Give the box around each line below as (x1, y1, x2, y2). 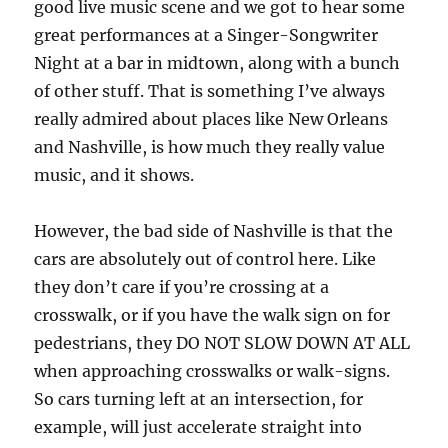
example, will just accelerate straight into (34, 416, 363, 437)
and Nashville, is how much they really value (34, 136, 386, 157)
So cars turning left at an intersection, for (34, 388, 364, 409)
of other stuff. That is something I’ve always (34, 80, 386, 101)
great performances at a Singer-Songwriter (34, 24, 379, 45)
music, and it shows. (34, 164, 195, 185)
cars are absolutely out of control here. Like (34, 248, 377, 269)
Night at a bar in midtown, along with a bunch (34, 52, 401, 73)
